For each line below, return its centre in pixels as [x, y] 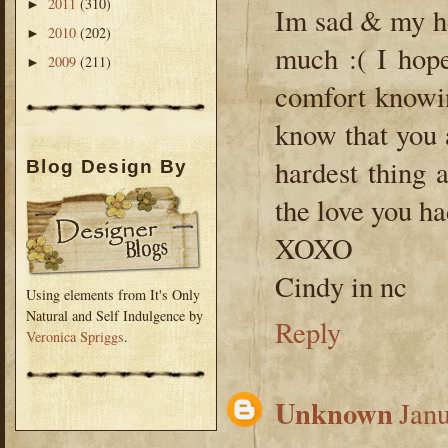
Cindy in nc [341, 286]
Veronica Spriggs [75, 336]
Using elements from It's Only [113, 294]
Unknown [334, 413]
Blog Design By [107, 167]
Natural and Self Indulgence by [114, 315]
